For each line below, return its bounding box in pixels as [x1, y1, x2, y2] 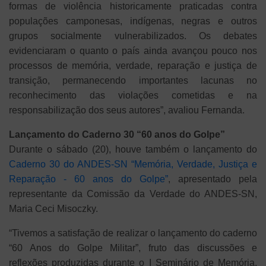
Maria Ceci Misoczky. [9, 204, 98, 214]
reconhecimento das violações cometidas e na [9, 90, 257, 101]
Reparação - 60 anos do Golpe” [9, 174, 168, 185]
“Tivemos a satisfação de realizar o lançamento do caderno [9, 228, 257, 239]
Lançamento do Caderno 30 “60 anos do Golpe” [9, 129, 225, 140]
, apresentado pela [168, 174, 257, 185]
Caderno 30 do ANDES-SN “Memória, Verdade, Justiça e [9, 159, 257, 170]
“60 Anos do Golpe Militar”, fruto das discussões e [9, 243, 257, 254]
